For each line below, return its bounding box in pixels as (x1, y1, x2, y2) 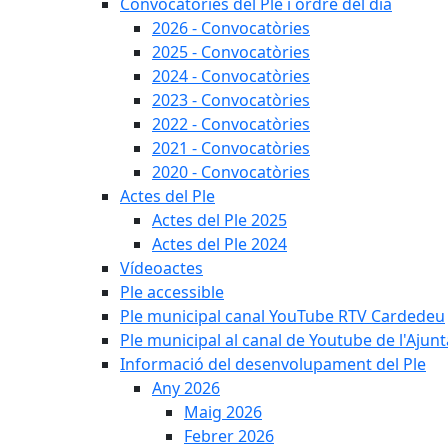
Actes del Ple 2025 (152, 209, 287, 231)
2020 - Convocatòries (152, 161, 310, 183)
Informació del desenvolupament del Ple (120, 353, 426, 375)
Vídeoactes (120, 257, 203, 279)
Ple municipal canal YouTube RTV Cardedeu (120, 305, 445, 327)
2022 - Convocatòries (152, 113, 310, 135)
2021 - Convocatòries (152, 137, 310, 159)
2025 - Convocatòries (152, 41, 310, 63)
